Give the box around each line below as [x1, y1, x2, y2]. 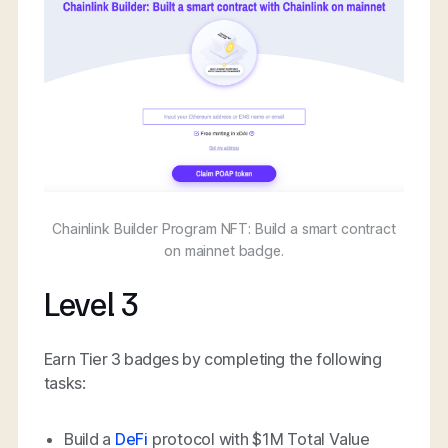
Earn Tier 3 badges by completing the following [43, 348, 382, 369]
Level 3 [43, 285, 139, 324]
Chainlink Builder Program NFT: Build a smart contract [52, 219, 396, 237]
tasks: [43, 372, 86, 393]
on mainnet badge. [164, 241, 284, 259]
